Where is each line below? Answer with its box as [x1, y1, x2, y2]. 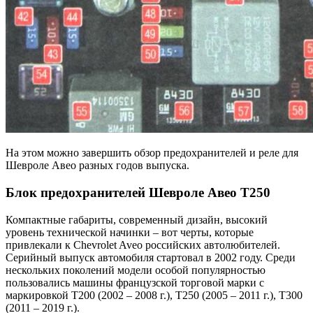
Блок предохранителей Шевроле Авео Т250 [6, 185, 270, 201]
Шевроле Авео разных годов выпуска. [6, 159, 189, 172]
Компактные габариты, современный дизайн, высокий [6, 213, 268, 226]
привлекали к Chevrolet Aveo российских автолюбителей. [6, 238, 280, 251]
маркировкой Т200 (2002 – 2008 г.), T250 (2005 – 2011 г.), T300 [6, 289, 303, 301]
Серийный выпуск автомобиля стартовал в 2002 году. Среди [6, 251, 296, 263]
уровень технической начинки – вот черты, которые [6, 226, 254, 238]
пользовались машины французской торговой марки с [6, 276, 264, 289]
